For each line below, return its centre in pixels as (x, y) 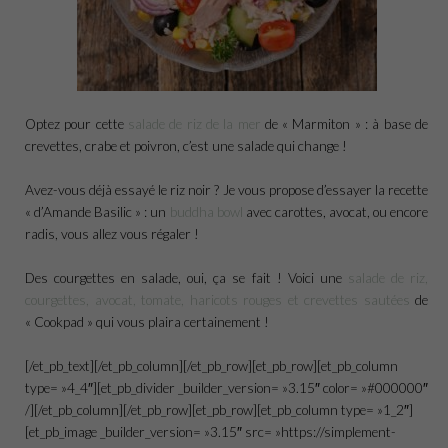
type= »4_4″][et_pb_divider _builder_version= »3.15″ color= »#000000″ (226, 387)
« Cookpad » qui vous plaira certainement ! (147, 321)
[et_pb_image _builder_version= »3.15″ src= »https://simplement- (210, 431)
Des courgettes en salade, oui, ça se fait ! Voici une (186, 277)
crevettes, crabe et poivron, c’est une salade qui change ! (186, 145)
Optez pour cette (76, 123)
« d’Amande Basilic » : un (97, 211)
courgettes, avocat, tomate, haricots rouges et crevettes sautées (217, 299)
